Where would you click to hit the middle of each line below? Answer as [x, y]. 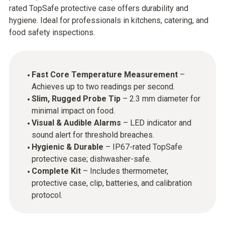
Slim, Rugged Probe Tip [76, 99]
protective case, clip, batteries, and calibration [112, 183]
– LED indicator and [156, 123]
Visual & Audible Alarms [76, 123]
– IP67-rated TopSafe [143, 147]
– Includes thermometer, [125, 171]
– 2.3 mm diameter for [160, 99]
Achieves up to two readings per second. [103, 87]
